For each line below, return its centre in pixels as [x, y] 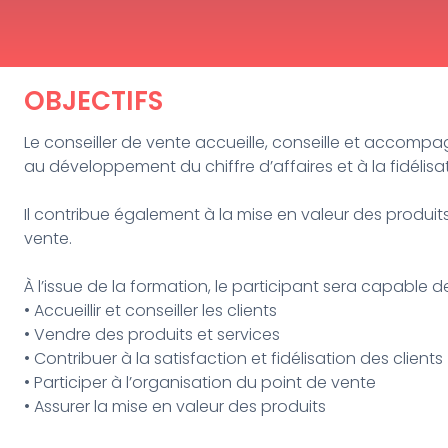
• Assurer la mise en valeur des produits [175, 406]
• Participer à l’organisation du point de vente [200, 382]
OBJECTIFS [94, 100]
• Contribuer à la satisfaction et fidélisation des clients [234, 358]
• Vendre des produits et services [152, 334]
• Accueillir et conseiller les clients [151, 310]
